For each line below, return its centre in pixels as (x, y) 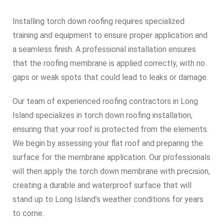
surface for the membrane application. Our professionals (111, 157)
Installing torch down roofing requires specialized (98, 21)
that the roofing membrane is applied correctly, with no (109, 63)
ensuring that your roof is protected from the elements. (110, 129)
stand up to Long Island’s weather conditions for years (108, 199)
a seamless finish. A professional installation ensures (104, 49)
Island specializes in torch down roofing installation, (102, 115)
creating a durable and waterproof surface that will (102, 185)
